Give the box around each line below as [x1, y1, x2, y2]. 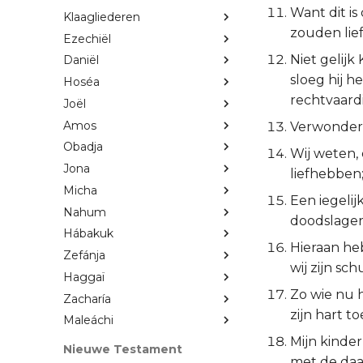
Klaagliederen [63, 9, 140, 24]
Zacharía [63, 291, 111, 306]
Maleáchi [63, 313, 113, 328]
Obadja [63, 139, 103, 155]
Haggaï [63, 269, 105, 284]
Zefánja [63, 248, 105, 263]
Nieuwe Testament [63, 341, 182, 357]
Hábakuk [63, 226, 113, 241]
